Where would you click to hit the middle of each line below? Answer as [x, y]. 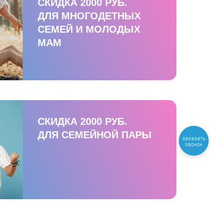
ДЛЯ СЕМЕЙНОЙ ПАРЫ [95, 135]
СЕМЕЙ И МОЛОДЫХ [89, 29]
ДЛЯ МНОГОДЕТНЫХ [89, 16]
